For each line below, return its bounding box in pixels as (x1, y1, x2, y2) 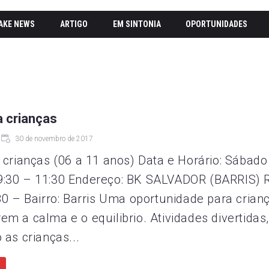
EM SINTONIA (112, 19, 161, 29)
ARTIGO (60, 19, 88, 29)
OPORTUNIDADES (186, 19, 248, 29)
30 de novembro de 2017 (15, 134, 93, 143)
